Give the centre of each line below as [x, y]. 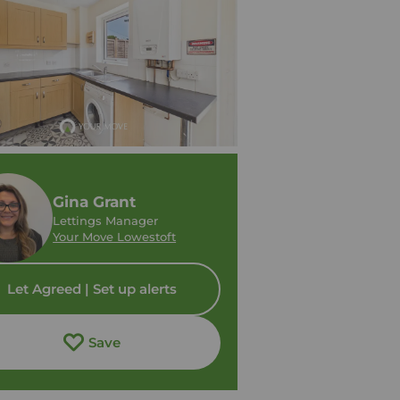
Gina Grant [95, 202]
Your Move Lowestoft [115, 237]
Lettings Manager [106, 221]
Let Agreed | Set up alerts [92, 289]
